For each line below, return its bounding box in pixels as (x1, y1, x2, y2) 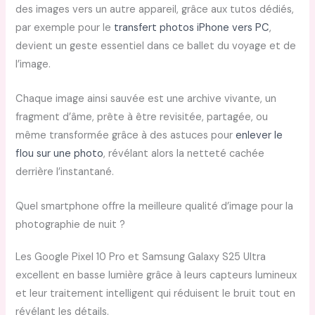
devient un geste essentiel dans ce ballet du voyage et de (15, 39, 297, 53)
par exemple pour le (15, 20, 115, 34)
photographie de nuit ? (15, 218, 126, 232)
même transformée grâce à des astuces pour (15, 129, 236, 143)
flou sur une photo (15, 147, 104, 161)
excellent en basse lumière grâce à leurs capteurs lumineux (15, 269, 297, 283)
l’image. (15, 57, 51, 71)
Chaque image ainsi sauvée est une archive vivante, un (15, 92, 277, 106)
